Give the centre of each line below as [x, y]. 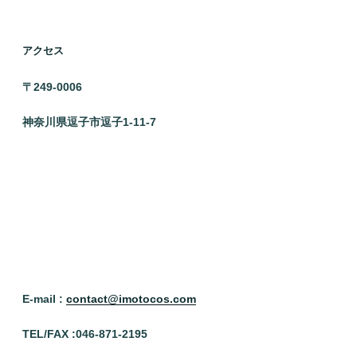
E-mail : [44, 298]
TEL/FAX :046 [59, 333]
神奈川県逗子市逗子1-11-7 [89, 122]
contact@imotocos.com [131, 298]
